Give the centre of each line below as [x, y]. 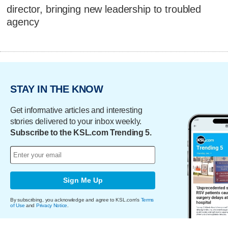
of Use [18, 205]
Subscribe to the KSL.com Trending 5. [81, 132]
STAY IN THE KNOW [57, 89]
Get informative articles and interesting [76, 110]
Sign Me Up [83, 180]
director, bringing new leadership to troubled [104, 9]
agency [23, 22]
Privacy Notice [52, 205]
